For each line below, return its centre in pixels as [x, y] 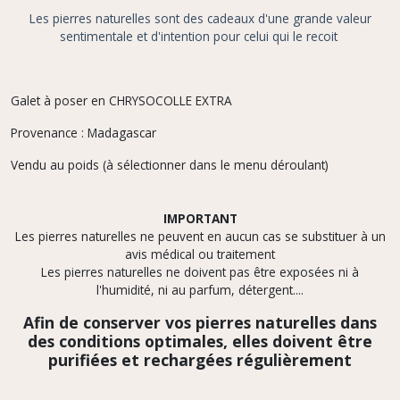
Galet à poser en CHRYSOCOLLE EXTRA [123, 100]
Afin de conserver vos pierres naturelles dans [200, 322]
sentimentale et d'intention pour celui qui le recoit [200, 36]
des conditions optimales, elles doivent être [200, 341]
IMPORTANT [200, 218]
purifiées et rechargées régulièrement [200, 359]
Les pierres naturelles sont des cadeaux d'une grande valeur [200, 18]
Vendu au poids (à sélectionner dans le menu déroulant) [170, 164]
